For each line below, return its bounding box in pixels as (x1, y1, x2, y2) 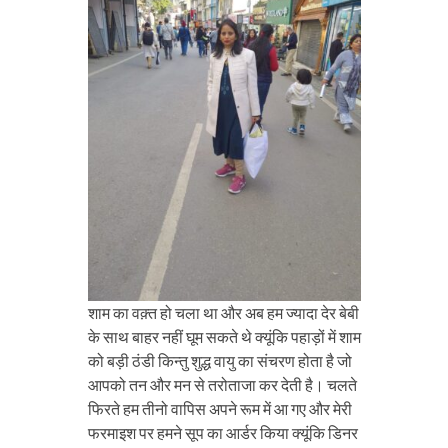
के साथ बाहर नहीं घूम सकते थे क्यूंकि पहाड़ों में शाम (87, 326, 361, 346)
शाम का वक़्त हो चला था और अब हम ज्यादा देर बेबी (87, 302, 359, 322)
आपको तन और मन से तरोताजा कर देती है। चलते (87, 374, 357, 394)
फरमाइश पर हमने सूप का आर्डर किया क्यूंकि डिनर (87, 422, 358, 442)
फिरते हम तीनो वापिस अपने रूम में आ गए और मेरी (87, 398, 352, 418)
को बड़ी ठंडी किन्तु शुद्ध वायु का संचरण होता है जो (87, 350, 352, 370)
